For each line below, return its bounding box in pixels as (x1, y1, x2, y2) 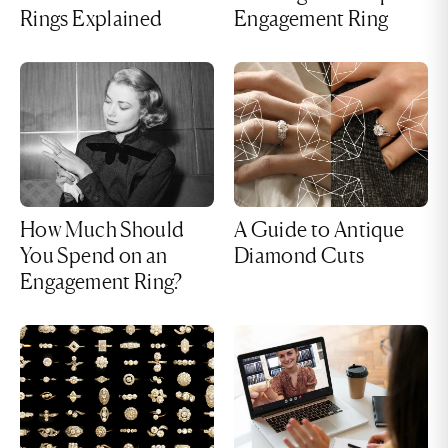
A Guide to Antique (234, 217, 405, 243)
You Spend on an (20, 243, 168, 269)
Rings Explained (20, 5, 163, 31)
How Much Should (20, 217, 185, 243)
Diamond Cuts (234, 243, 365, 269)
